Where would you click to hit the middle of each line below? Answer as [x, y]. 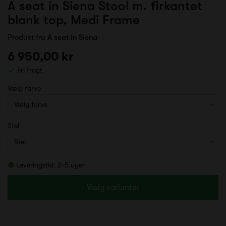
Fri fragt [29, 70]
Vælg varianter [113, 187]
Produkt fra [27, 37]
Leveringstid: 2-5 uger [50, 165]
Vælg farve [25, 88]
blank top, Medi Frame [74, 20]
